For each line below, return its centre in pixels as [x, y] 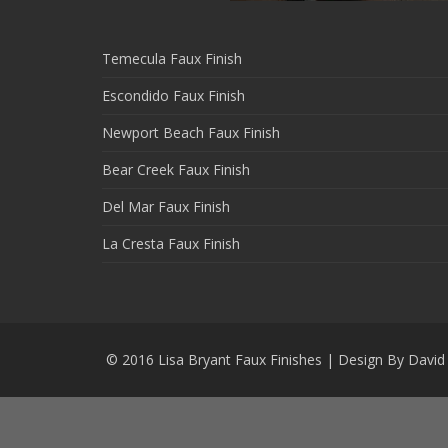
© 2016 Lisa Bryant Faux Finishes [212, 359]
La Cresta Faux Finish [171, 243]
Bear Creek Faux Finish [176, 169]
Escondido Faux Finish [173, 95]
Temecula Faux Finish [172, 58]
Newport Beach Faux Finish [191, 132]
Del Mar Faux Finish [166, 206]
